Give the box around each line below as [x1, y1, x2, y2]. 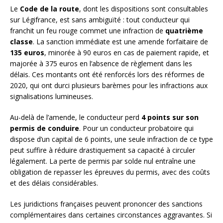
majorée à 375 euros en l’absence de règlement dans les [10, 59, 192, 69]
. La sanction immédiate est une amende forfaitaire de [33, 37, 208, 47]
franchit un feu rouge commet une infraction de [10, 26, 165, 36]
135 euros [10, 48, 44, 58]
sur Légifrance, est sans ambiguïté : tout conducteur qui [10, 15, 190, 25]
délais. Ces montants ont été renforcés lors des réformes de [10, 70, 205, 80]
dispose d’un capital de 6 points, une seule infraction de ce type [10, 134, 213, 144]
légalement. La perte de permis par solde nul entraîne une [10, 156, 196, 166]
